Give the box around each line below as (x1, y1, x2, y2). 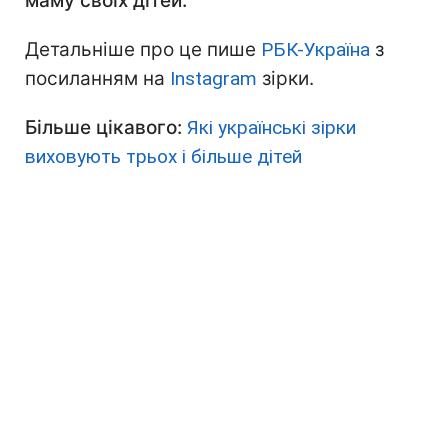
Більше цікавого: (25, 116, 182, 140)
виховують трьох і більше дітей (25, 145, 302, 169)
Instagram (170, 67, 257, 91)
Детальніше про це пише (25, 38, 261, 62)
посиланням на (25, 67, 170, 91)
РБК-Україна (261, 38, 370, 62)
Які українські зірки (187, 116, 356, 140)
